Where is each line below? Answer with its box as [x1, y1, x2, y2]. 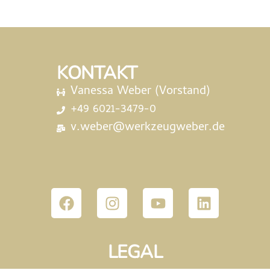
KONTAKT [57, 60, 137, 86]
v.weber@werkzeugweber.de [70, 118, 225, 138]
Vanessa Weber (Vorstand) [70, 81, 210, 102]
